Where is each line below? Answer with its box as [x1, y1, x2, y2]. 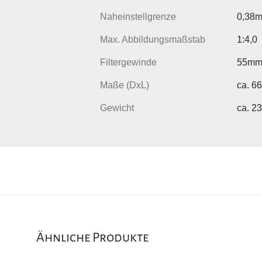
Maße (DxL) [100, 80, 149, 90]
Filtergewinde [100, 57, 157, 67]
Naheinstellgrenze [100, 11, 176, 22]
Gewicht [100, 102, 134, 113]
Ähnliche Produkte [36, 230, 149, 244]
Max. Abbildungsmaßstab [100, 34, 205, 44]
